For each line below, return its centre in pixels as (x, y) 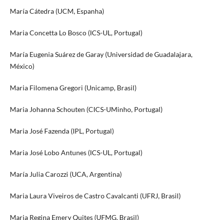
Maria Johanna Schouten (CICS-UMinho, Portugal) (86, 110)
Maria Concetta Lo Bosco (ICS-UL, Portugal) (76, 33)
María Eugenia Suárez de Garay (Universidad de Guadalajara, (101, 55)
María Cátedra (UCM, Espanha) (57, 11)
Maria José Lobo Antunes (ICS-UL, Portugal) (76, 153)
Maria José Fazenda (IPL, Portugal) (62, 131)
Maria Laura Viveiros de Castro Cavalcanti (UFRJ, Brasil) (95, 196)
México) (22, 66)
